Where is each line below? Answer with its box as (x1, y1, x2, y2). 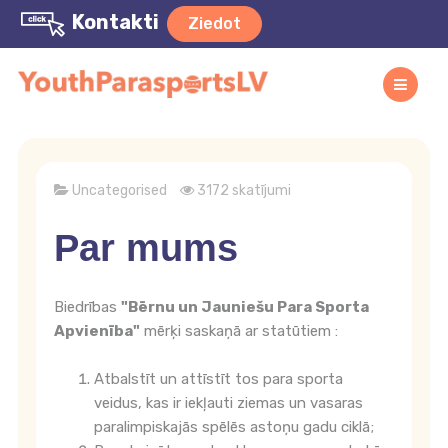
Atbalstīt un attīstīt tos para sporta (94, 370, 343, 388)
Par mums (54, 227, 238, 269)
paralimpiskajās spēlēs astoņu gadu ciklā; (94, 418, 374, 436)
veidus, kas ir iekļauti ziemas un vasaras (94, 394, 363, 412)
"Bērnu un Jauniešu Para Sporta (121, 298, 369, 316)
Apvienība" (54, 322, 140, 340)
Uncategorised (72, 182, 167, 199)
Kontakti (68, 10, 163, 35)
